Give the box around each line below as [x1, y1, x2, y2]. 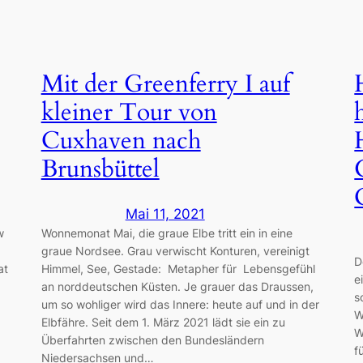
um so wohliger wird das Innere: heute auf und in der [41, 297, 319, 312]
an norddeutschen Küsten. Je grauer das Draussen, [41, 280, 314, 294]
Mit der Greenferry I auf [41, 67, 290, 100]
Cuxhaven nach [41, 124, 201, 157]
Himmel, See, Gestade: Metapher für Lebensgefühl [41, 262, 315, 276]
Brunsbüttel [41, 152, 160, 186]
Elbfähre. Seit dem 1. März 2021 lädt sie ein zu [41, 315, 285, 330]
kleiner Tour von [41, 96, 217, 129]
